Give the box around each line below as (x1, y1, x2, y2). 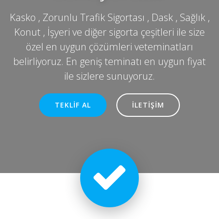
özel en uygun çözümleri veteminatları (26, 40, 193, 53)
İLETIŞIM (132, 100, 164, 109)
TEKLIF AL (55, 100, 91, 109)
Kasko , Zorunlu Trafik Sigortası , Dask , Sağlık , (9, 11, 210, 24)
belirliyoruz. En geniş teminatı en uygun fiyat (13, 55, 206, 68)
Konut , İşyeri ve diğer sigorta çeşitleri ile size (14, 25, 205, 39)
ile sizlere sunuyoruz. (64, 69, 155, 83)
